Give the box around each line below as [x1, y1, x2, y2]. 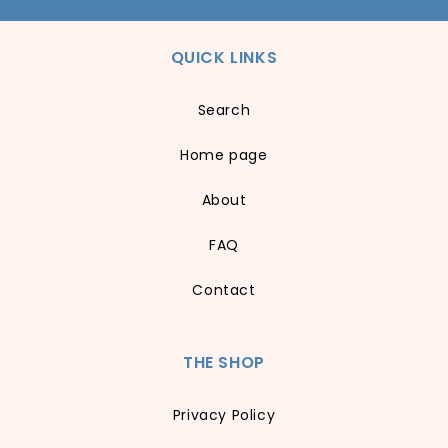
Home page [180, 144, 268, 165]
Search [197, 99, 251, 120]
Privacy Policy [172, 404, 276, 425]
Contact [192, 279, 256, 300]
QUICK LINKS [170, 45, 278, 69]
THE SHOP [183, 350, 265, 374]
